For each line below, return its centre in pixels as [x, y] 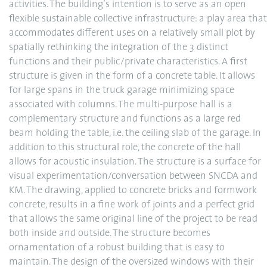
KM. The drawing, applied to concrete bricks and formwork [133, 191]
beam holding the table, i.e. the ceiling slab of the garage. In [135, 133]
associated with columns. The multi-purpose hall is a [121, 105]
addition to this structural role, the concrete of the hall [125, 148]
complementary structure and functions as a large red [125, 119]
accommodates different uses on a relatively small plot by [132, 33]
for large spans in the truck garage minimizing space [122, 91]
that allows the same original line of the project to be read [133, 219]
